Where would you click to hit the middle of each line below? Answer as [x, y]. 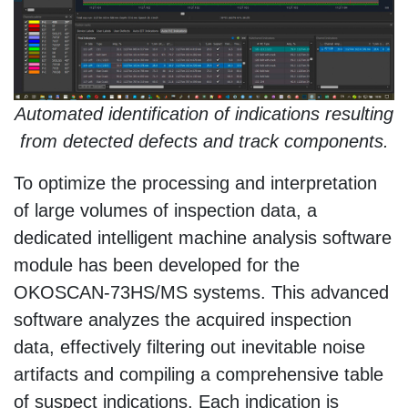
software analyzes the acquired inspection [183, 320]
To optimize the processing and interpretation [195, 184]
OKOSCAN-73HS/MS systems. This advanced [201, 293]
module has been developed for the [157, 265]
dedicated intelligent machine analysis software [203, 238]
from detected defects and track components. [204, 142]
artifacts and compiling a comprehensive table [199, 375]
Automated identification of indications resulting [204, 114]
